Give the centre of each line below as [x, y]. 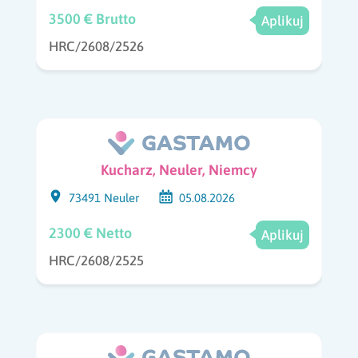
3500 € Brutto [92, 18]
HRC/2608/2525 [96, 261]
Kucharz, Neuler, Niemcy [179, 170]
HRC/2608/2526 [96, 47]
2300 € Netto [90, 233]
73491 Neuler [103, 198]
